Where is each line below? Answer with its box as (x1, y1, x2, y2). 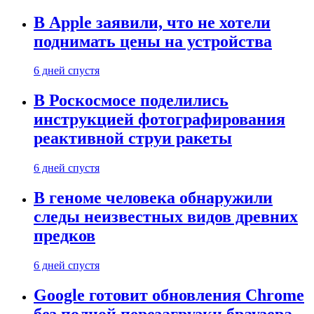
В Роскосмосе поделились (34, 91, 228, 110)
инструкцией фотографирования (34, 110, 285, 129)
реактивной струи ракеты (34, 129, 232, 148)
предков (34, 226, 95, 245)
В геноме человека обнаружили (34, 189, 273, 207)
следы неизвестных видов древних (34, 207, 298, 226)
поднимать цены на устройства (34, 32, 272, 50)
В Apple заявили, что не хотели (34, 13, 271, 32)
